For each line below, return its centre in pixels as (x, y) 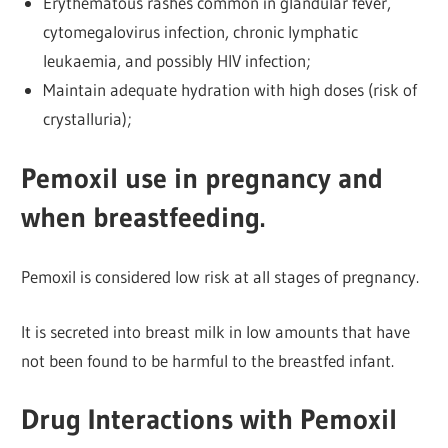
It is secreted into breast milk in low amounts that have (216, 331)
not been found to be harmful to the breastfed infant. (208, 360)
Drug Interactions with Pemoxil (209, 419)
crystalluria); (87, 119)
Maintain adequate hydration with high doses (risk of (229, 90)
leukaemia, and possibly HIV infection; (176, 61)
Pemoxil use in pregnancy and (202, 177)
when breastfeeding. (143, 216)
